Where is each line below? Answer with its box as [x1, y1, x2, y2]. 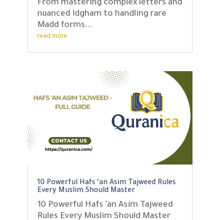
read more [37, 33, 67, 40]
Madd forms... [37, 21, 92, 30]
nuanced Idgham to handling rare [37, 9, 166, 19]
